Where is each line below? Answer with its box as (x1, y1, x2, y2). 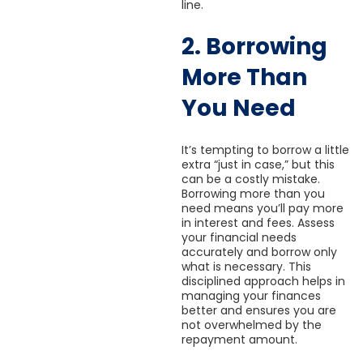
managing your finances (181, 287, 321, 304)
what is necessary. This (181, 258, 311, 275)
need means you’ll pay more (181, 199, 344, 216)
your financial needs (181, 228, 297, 246)
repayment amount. (181, 331, 297, 348)
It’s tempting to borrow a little (181, 141, 349, 158)
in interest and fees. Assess (181, 214, 335, 231)
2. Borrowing (181, 30, 327, 62)
